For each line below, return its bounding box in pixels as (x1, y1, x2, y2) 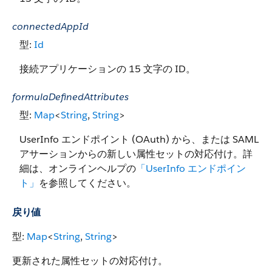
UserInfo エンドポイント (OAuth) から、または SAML (19, 133, 259, 146)
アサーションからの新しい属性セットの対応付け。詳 (19, 148, 253, 160)
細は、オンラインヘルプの (19, 162, 136, 175)
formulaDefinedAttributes (12, 90, 129, 103)
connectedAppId (12, 20, 89, 33)
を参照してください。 (39, 177, 136, 189)
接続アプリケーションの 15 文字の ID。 (19, 63, 195, 75)
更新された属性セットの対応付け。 (12, 254, 168, 267)
